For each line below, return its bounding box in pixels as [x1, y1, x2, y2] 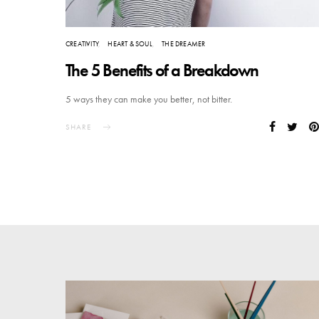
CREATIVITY [66, 39, 99, 49]
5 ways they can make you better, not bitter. [66, 93, 232, 106]
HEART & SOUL [108, 39, 152, 49]
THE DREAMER [162, 39, 206, 49]
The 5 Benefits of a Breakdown [66, 59, 258, 82]
